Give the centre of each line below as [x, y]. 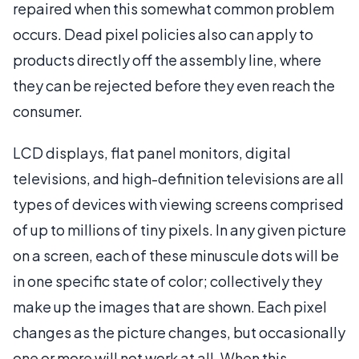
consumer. [48, 111]
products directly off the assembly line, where [167, 59]
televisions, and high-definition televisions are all [178, 178]
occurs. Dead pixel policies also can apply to [163, 34]
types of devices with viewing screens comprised [178, 204]
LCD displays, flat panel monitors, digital [152, 152]
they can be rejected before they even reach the [174, 85]
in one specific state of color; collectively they [167, 280]
